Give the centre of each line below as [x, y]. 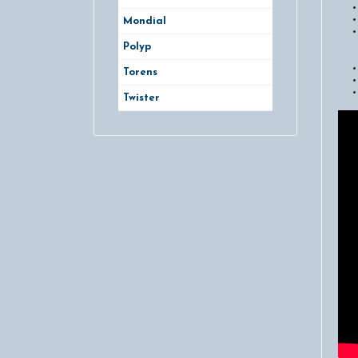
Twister [141, 97]
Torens [140, 72]
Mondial [145, 21]
